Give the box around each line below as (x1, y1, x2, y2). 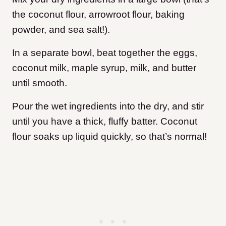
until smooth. (12, 78, 67, 89)
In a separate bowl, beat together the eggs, (12, 47, 197, 59)
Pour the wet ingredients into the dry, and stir (12, 101, 204, 112)
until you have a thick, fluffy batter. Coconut (12, 116, 197, 127)
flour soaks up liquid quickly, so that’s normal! (12, 131, 207, 142)
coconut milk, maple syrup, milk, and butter (12, 63, 196, 74)
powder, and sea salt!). (12, 24, 110, 35)
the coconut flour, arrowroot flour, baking (12, 9, 185, 20)
